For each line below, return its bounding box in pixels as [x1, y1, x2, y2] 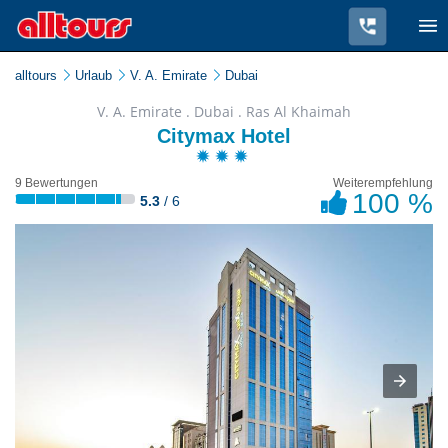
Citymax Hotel [157, 125, 291, 147]
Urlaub [75, 68, 112, 83]
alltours [15, 68, 57, 83]
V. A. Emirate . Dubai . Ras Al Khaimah [97, 102, 351, 121]
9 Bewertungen [15, 176, 98, 190]
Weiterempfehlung [332, 176, 433, 190]
